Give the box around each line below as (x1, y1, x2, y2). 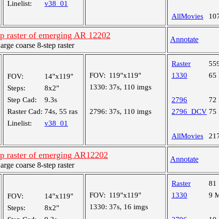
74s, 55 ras (44, 108, 78, 115)
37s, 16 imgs (109, 203, 148, 211)
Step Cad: (7, 96, 37, 104)
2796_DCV (172, 108, 207, 115)
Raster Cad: (7, 108, 43, 115)
